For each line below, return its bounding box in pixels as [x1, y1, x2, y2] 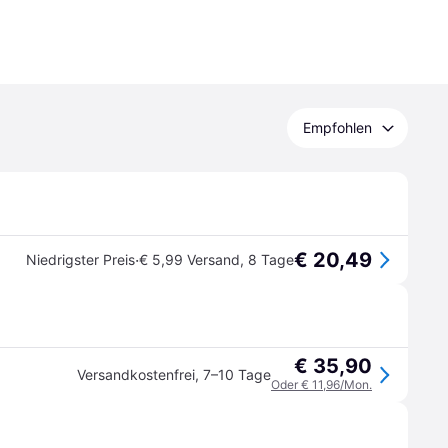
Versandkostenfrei [77, 366, 195, 383]
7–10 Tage [203, 366, 271, 383]
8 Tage [248, 251, 294, 268]
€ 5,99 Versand [139, 251, 240, 268]
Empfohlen [303, 119, 372, 136]
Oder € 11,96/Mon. [271, 377, 372, 392]
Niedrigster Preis [26, 251, 135, 268]
